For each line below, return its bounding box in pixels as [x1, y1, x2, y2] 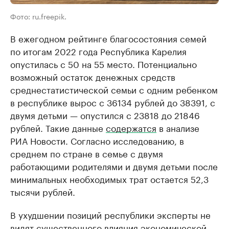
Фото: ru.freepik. [10, 10, 66, 22]
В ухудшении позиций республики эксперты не [10, 208, 211, 221]
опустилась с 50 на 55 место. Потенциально [10, 57, 197, 71]
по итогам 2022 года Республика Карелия [10, 44, 187, 58]
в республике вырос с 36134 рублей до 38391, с [10, 95, 215, 109]
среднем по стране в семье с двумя [10, 146, 163, 160]
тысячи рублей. [10, 185, 75, 198]
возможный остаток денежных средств [10, 70, 175, 83]
